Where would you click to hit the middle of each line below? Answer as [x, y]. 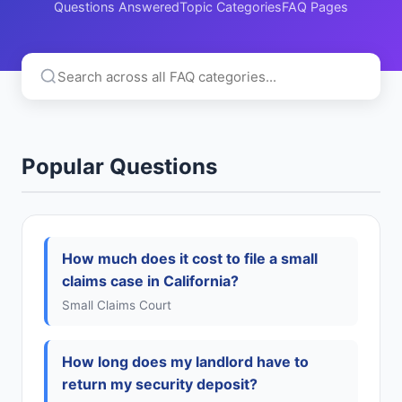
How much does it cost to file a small [190, 258]
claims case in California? [150, 281]
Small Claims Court [117, 305]
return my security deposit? [160, 384]
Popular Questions [119, 166]
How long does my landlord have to [185, 362]
